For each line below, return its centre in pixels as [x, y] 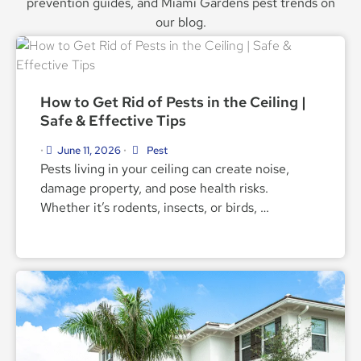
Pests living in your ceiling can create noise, [165, 168]
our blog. [180, 23]
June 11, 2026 [89, 150]
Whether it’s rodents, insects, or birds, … [155, 207]
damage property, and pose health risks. [154, 188]
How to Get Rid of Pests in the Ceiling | [173, 102]
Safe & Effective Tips [113, 120]
